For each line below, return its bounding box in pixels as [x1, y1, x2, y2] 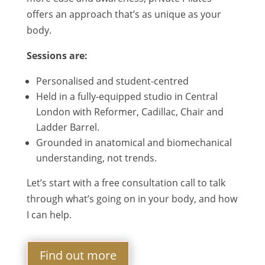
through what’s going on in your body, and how [26, 192, 237, 205]
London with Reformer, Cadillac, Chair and [35, 105, 224, 118]
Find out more [39, 247, 117, 263]
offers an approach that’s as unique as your [26, 7, 221, 21]
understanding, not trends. [35, 151, 157, 164]
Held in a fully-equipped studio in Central [35, 89, 218, 103]
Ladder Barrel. [35, 120, 99, 134]
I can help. [26, 208, 72, 221]
